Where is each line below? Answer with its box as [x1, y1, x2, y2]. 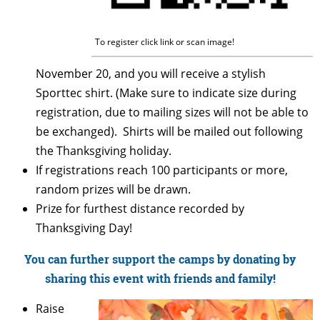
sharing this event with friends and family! [44, 270, 276, 286]
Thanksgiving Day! [36, 219, 132, 236]
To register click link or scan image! [95, 35, 234, 48]
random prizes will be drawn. [36, 181, 191, 197]
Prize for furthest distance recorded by [36, 200, 244, 216]
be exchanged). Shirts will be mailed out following [36, 123, 303, 139]
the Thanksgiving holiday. [36, 142, 171, 159]
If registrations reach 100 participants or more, [36, 161, 288, 178]
